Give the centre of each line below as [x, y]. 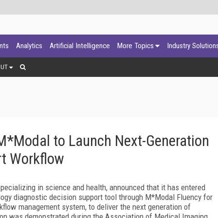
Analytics [29, 46]
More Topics [136, 46]
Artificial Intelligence [80, 46]
